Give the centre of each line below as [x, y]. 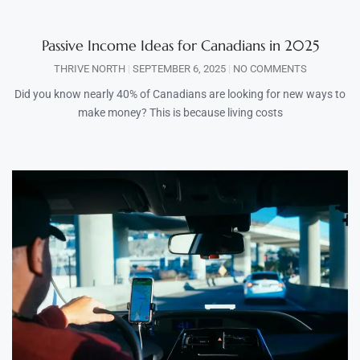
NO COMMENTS [268, 69]
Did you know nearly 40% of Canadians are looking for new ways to [180, 94]
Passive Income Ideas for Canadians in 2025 [180, 46]
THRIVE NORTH [90, 69]
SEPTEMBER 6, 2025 [179, 69]
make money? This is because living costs [180, 113]
